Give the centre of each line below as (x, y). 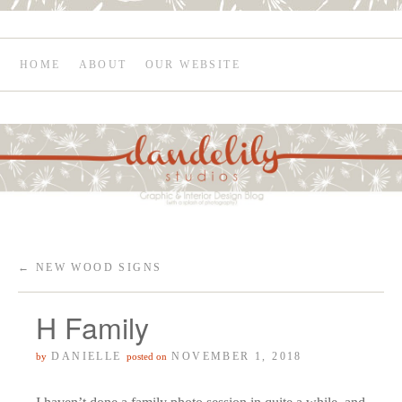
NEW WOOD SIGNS (96, 268)
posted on (147, 357)
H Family (92, 327)
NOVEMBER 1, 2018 (237, 357)
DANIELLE (87, 357)
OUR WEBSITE (193, 65)
